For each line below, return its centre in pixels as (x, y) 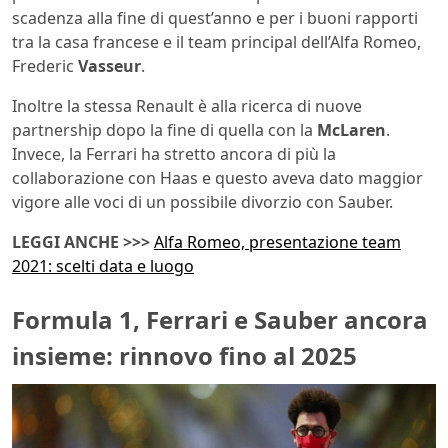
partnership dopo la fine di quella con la (164, 130)
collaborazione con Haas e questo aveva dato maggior (217, 178)
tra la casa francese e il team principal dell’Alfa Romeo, (216, 42)
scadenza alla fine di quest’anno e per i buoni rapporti (215, 18)
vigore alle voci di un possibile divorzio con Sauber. (202, 202)
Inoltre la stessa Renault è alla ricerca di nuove (187, 106)
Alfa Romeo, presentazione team (277, 242)
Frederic (45, 66)
